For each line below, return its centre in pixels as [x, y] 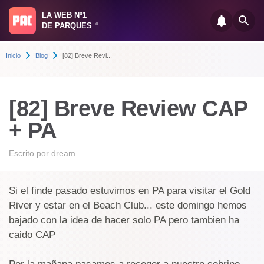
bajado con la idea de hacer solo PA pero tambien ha [124, 220]
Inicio [13, 55]
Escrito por [30, 153]
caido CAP [32, 235]
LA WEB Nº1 [64, 15]
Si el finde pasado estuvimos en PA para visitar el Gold [130, 191]
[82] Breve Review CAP [128, 108]
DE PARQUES [68, 26]
